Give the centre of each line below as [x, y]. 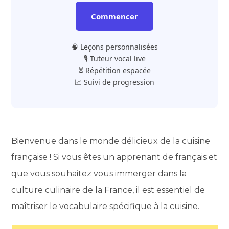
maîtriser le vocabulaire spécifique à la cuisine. [106, 206]
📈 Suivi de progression [114, 82]
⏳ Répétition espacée [114, 70]
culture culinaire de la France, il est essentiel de [108, 190]
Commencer [114, 16]
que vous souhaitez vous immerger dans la [99, 173]
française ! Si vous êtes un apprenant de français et [114, 157]
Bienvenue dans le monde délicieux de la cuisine [111, 141]
